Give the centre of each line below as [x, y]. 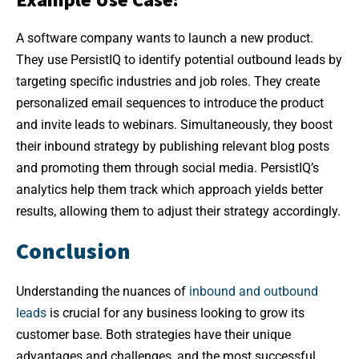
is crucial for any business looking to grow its [175, 313]
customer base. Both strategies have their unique [153, 335]
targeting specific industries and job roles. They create [168, 82]
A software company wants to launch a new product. [165, 38]
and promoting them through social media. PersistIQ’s [167, 168]
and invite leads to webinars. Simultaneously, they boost [174, 125]
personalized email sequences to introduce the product [170, 103]
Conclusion [73, 251]
